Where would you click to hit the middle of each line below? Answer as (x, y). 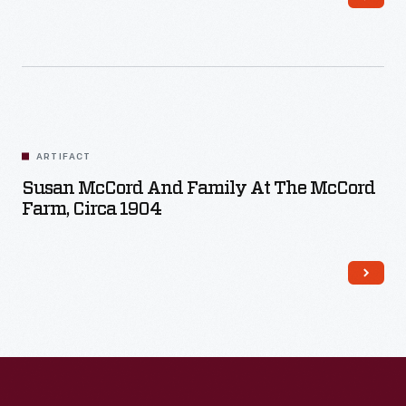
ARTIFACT (64, 157)
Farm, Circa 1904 (92, 209)
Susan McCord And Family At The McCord (198, 188)
